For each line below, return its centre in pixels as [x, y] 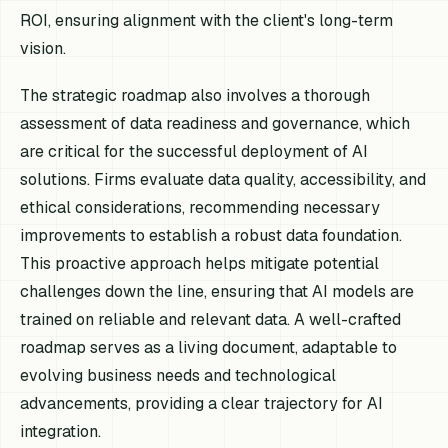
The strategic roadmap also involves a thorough [195, 96]
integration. [61, 432]
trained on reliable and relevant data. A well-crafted [211, 320]
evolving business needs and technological [178, 376]
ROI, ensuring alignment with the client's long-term [207, 20]
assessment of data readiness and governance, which [215, 124]
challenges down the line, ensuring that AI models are [217, 292]
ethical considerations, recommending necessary [200, 208]
